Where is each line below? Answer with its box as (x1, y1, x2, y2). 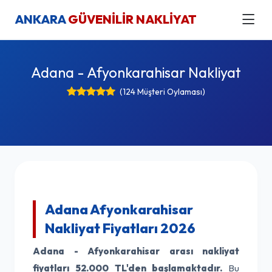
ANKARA (15, 12, 68, 27)
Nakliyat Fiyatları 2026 (45, 220, 195, 237)
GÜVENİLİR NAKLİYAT (68, 12, 197, 27)
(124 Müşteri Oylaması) (120, 86, 205, 97)
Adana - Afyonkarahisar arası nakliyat (33, 245, 239, 257)
